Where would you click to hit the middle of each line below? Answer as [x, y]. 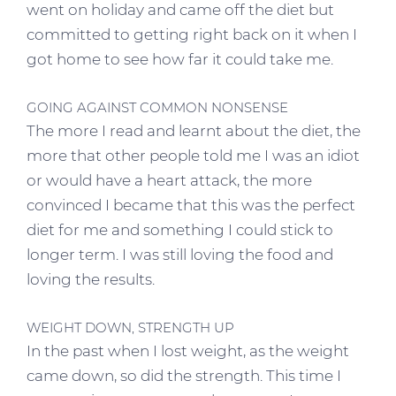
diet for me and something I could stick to [180, 229]
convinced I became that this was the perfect [191, 205]
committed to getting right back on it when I [192, 34]
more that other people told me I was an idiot [193, 155]
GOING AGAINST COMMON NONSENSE [157, 107]
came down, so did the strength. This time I [184, 375]
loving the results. [91, 279]
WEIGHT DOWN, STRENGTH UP [130, 327]
